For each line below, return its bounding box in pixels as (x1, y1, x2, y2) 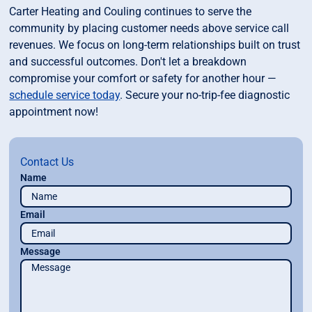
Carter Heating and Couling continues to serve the (9, 5, 252, 19)
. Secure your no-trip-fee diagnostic (120, 88, 290, 102)
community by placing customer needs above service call (9, 22, 290, 36)
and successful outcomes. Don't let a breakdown (9, 55, 247, 69)
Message (20, 246, 61, 258)
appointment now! (9, 105, 99, 119)
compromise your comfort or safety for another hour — (9, 72, 277, 86)
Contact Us (20, 155, 75, 169)
